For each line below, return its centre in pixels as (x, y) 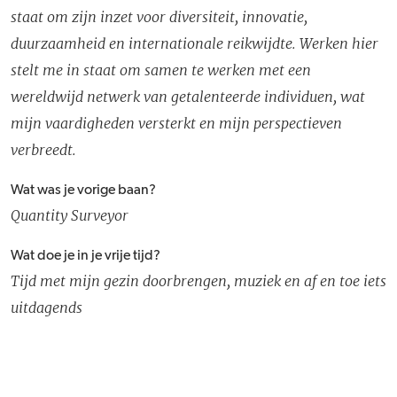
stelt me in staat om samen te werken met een (161, 70)
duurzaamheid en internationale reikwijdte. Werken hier (195, 44)
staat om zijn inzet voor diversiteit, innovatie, (159, 17)
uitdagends (47, 308)
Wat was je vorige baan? (83, 191)
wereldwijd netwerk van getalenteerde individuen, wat (188, 97)
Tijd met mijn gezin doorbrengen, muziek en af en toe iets (198, 281)
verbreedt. (43, 150)
